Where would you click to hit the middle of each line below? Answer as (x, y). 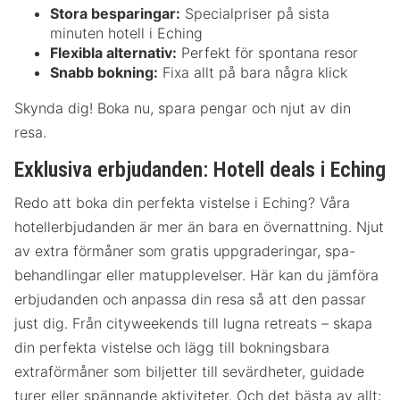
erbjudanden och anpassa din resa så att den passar (190, 299)
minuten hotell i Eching (126, 33)
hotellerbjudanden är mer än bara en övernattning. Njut (199, 226)
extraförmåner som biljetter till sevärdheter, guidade (189, 371)
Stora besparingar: (115, 14)
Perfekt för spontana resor (267, 53)
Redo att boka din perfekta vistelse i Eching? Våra (182, 202)
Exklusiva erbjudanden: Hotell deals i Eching (200, 170)
